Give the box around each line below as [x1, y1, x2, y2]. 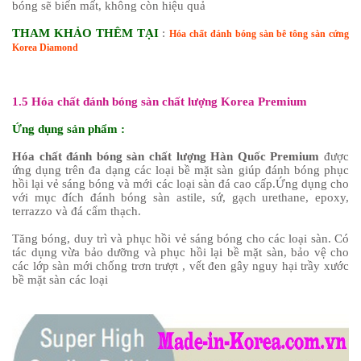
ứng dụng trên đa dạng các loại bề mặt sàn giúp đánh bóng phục [12, 163, 349, 176]
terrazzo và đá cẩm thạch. [12, 204, 141, 218]
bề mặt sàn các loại [12, 272, 108, 286]
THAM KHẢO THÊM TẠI [12, 26, 159, 39]
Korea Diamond [12, 41, 78, 53]
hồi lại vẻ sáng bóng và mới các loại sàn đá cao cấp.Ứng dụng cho [12, 176, 349, 190]
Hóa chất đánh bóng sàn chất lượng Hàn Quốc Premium [12, 149, 320, 163]
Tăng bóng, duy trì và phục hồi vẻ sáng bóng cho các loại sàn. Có [12, 231, 349, 245]
